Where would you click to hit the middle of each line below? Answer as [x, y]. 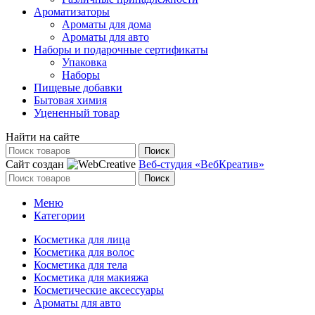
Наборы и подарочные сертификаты [121, 49]
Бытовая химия [70, 100]
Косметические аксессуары [99, 290]
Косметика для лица [82, 239]
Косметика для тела [81, 264]
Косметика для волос [84, 252]
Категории [59, 215]
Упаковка [84, 62]
